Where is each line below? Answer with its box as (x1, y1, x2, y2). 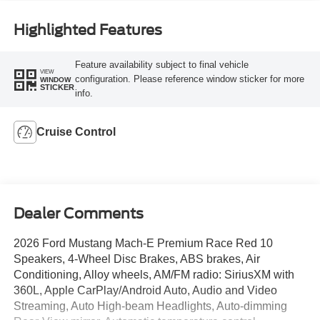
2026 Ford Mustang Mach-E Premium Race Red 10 (13, 237, 273, 250)
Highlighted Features (13, 21, 162, 39)
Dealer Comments (13, 205, 144, 223)
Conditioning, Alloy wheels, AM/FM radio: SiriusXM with (13, 269, 294, 281)
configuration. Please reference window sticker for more (74, 74, 304, 84)
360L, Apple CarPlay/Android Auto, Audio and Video (13, 284, 277, 297)
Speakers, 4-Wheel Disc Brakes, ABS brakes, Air (13, 253, 260, 266)
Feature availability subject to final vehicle (74, 59, 249, 70)
